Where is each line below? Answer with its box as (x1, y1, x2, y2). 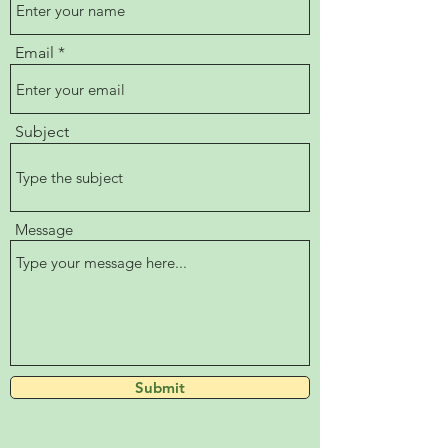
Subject (15, 122, 69, 141)
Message (15, 220, 73, 239)
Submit (135, 378, 185, 397)
